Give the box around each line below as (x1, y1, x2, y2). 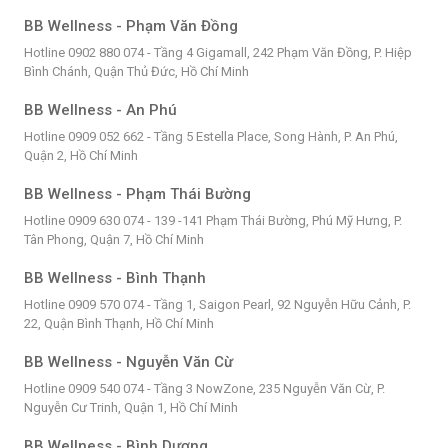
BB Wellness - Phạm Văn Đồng (23, 16, 238, 35)
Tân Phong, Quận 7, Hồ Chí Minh (23, 231, 204, 247)
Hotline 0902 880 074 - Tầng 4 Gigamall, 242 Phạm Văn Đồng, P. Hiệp (23, 44, 412, 60)
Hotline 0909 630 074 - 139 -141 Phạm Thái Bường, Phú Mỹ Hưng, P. (23, 212, 402, 228)
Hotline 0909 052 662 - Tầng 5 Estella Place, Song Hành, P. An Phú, (23, 128, 398, 144)
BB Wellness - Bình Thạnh (23, 268, 206, 287)
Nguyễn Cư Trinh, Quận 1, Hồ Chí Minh (23, 399, 238, 415)
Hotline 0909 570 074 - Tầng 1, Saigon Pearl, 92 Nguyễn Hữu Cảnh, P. (23, 296, 411, 312)
